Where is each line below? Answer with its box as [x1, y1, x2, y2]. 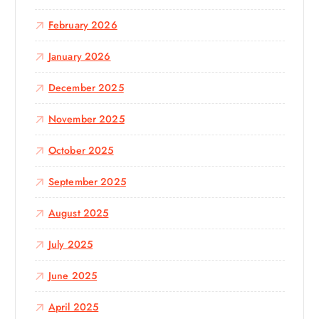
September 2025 [48, 174, 126, 189]
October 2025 [48, 143, 114, 158]
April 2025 [48, 300, 99, 315]
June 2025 [48, 268, 98, 283]
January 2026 [48, 49, 111, 64]
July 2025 [48, 237, 93, 252]
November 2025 [48, 112, 125, 127]
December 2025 [48, 80, 124, 95]
